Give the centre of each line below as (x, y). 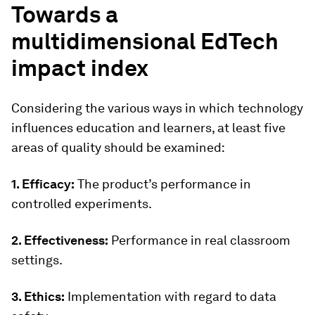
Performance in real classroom (199, 240)
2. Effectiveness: (60, 240)
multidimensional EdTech (145, 41)
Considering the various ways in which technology (157, 108)
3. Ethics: (38, 296)
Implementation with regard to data (171, 296)
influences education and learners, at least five (148, 127)
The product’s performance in (163, 184)
